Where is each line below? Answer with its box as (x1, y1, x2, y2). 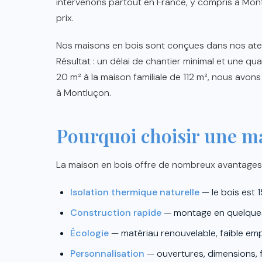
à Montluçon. (56, 86, 111, 99)
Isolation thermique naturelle (70, 185, 199, 198)
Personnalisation (70, 247, 144, 260)
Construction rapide (70, 206, 161, 219)
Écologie (70, 226, 109, 239)
